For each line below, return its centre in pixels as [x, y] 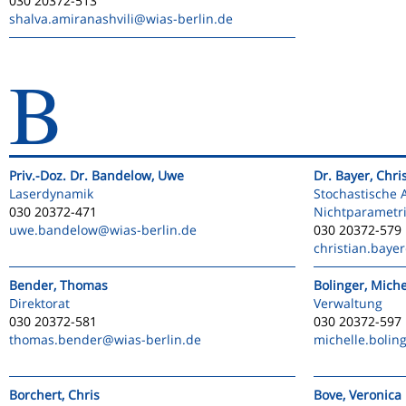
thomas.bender [56, 339]
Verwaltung [348, 303]
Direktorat [39, 303]
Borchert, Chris [54, 395]
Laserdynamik [51, 193]
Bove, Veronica [358, 395]
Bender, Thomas [58, 285]
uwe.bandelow [53, 230]
